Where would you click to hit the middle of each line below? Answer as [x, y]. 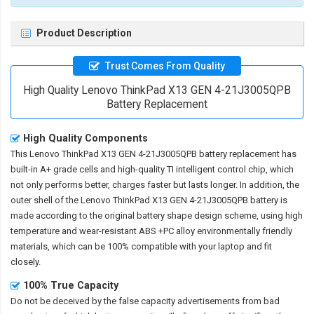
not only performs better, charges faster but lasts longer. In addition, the [155, 184]
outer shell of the [46, 200]
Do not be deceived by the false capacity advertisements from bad [145, 301]
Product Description [84, 33]
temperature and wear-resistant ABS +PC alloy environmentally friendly [151, 231]
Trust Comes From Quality [165, 66]
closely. [26, 261]
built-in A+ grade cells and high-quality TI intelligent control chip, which [152, 169]
